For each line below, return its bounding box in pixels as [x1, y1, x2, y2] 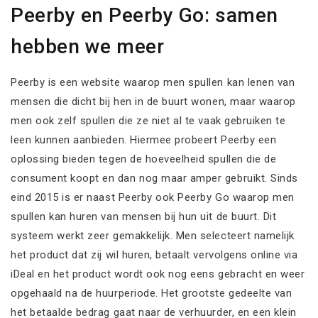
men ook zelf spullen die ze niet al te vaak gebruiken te [11, 114, 286, 127]
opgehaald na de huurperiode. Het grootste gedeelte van [11, 286, 292, 300]
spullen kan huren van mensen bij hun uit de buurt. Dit [11, 209, 277, 223]
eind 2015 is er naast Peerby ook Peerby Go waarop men [11, 190, 295, 204]
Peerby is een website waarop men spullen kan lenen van [11, 75, 295, 89]
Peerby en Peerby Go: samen [11, 3, 278, 27]
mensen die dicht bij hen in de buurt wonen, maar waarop [11, 94, 296, 108]
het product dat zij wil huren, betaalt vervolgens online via [11, 248, 298, 261]
